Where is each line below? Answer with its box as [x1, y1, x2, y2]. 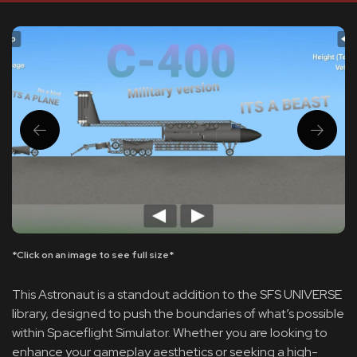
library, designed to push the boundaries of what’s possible [12, 305, 344, 322]
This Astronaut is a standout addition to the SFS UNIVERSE [12, 286, 342, 303]
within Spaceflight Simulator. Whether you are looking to [12, 324, 328, 341]
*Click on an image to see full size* [12, 249, 174, 261]
